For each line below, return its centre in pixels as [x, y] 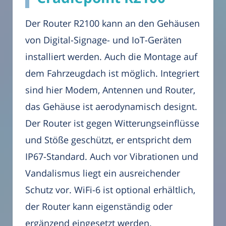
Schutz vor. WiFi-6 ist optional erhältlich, [110, 189]
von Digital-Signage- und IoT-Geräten [103, 40]
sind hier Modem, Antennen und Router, [110, 90]
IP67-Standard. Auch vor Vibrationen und [112, 156]
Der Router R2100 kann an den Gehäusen [112, 23]
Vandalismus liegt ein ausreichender [103, 173]
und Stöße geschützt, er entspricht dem [108, 139]
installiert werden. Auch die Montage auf [111, 56]
